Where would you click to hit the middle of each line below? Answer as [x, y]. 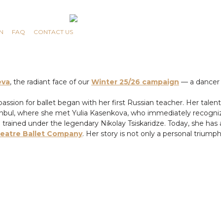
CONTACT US [53, 32]
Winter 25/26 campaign [135, 82]
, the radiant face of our [51, 82]
